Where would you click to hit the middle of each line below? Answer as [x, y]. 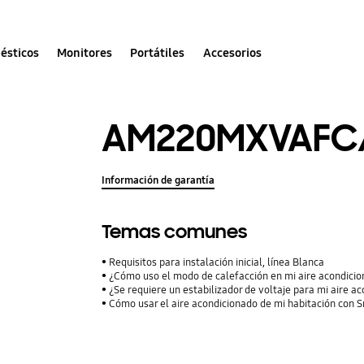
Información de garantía [158, 180]
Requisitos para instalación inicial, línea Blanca [217, 262]
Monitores [85, 52]
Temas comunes [175, 232]
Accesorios [232, 52]
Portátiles [158, 52]
